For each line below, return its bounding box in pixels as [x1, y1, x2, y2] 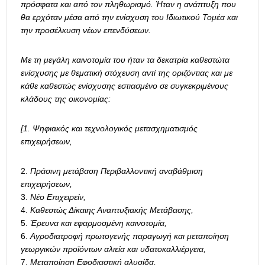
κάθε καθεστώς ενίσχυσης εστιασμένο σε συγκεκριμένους [21, 81, 228, 91]
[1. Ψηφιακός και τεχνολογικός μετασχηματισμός [21, 124, 198, 134]
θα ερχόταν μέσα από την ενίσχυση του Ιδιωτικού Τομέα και [21, 12, 238, 22]
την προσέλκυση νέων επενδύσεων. [21, 25, 151, 35]
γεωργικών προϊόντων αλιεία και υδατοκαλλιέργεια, [21, 244, 206, 254]
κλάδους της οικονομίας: [21, 94, 111, 104]
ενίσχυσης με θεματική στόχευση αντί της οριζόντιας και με [21, 68, 232, 78]
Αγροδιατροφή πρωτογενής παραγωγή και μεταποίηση [30, 231, 229, 241]
